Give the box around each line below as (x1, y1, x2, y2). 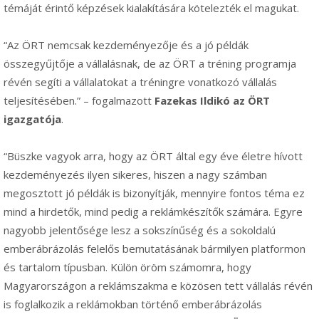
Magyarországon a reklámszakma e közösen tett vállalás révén (4, 278, 313, 293)
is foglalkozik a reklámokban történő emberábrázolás (4, 297, 262, 312)
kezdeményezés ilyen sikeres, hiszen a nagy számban (4, 167, 267, 182)
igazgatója (4, 112, 61, 127)
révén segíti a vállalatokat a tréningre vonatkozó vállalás (4, 75, 277, 90)
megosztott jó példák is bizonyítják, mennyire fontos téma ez (4, 186, 305, 201)
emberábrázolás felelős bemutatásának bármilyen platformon (4, 241, 305, 256)
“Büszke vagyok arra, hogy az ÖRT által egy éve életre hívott (4, 149, 303, 164)
